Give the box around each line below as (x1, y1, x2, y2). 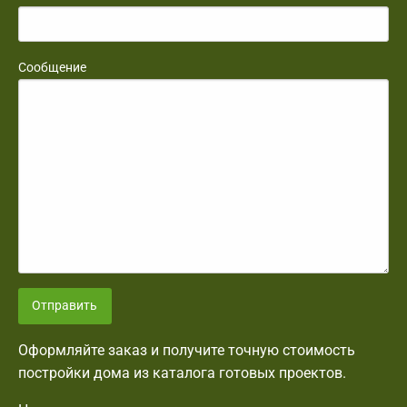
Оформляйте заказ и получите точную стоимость (18, 342, 355, 360)
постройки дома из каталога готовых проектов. (18, 364, 346, 382)
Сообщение (18, 59, 86, 74)
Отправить (32, 297, 98, 313)
